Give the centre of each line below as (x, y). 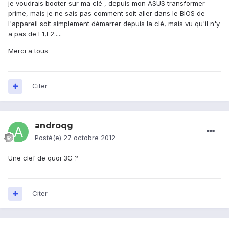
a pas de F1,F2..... (35, 34)
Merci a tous (28, 51)
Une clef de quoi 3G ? (43, 158)
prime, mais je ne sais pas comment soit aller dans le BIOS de (107, 14)
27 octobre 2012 (89, 138)
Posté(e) (49, 138)
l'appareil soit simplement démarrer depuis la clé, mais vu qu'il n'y (114, 24)
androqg (54, 126)
